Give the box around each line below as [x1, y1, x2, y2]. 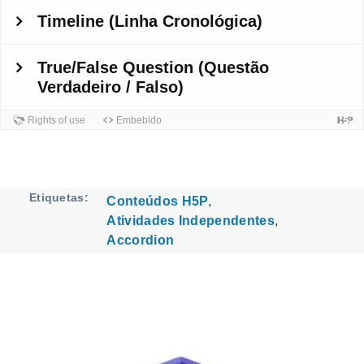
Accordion [106, 232, 175, 247]
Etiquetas [29, 190, 84, 204]
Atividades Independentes [106, 213, 275, 227]
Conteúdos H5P [106, 193, 209, 208]
